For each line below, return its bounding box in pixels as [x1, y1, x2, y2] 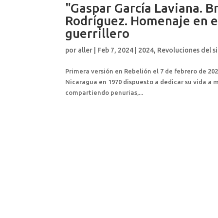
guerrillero [65, 26, 130, 40]
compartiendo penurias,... [65, 89, 144, 96]
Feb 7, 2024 [97, 46, 134, 54]
